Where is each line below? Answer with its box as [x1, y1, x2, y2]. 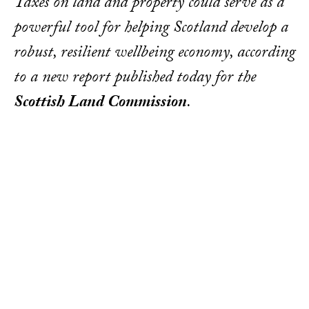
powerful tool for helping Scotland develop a [14, 14, 288, 43]
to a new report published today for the [14, 64, 256, 93]
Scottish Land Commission [14, 89, 187, 118]
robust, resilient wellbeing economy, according [14, 39, 295, 68]
